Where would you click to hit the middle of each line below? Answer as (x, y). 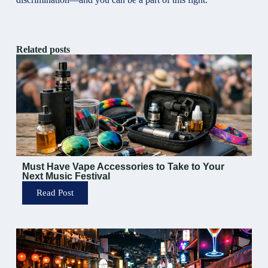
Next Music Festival (66, 176)
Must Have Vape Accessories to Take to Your (123, 167)
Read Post (55, 193)
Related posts (43, 50)
